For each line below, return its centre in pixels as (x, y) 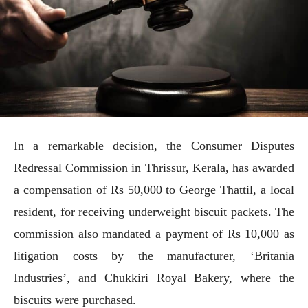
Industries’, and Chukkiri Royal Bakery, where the (154, 277)
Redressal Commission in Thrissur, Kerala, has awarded (154, 167)
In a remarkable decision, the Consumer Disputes (154, 145)
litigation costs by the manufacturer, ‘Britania (154, 255)
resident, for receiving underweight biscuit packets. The (154, 211)
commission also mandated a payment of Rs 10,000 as (154, 233)
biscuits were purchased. (75, 299)
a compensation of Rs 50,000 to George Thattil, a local (154, 189)
